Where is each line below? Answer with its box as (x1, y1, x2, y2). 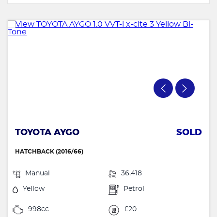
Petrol (124, 185, 145, 192)
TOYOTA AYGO (15, 128, 79, 137)
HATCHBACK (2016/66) (15, 148, 83, 155)
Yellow (23, 185, 45, 192)
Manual (25, 170, 50, 177)
